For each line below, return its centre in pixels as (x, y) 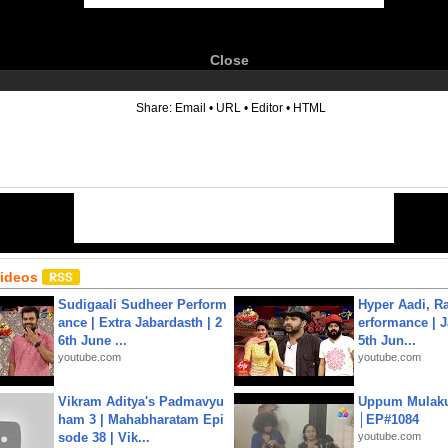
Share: (155, 108)
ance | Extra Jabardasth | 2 (140, 322)
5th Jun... (387, 340)
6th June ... (92, 340)
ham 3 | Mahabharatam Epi (141, 419)
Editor (267, 108)
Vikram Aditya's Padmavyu (141, 401)
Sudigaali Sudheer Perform (142, 304)
